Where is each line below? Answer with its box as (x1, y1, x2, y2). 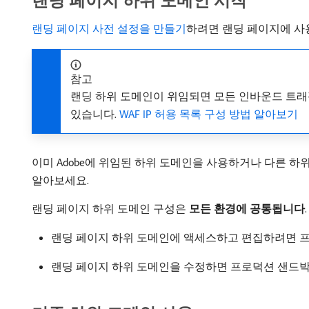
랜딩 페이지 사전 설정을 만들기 (32, 21, 186, 35)
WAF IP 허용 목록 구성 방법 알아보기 (119, 107, 298, 121)
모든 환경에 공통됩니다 (189, 201, 305, 215)
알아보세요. (32, 173, 89, 187)
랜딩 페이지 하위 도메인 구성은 (32, 201, 189, 215)
